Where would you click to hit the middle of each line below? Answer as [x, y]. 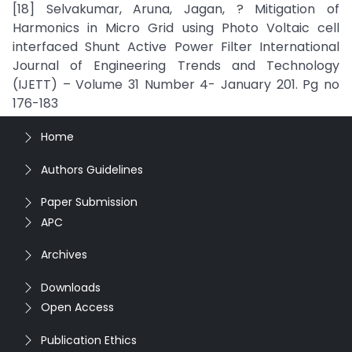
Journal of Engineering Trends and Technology [176, 66]
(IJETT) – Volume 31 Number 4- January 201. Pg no [176, 84]
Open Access [77, 307]
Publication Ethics [89, 340]
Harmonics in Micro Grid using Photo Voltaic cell [176, 28]
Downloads [71, 287]
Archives [64, 255]
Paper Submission [89, 202]
